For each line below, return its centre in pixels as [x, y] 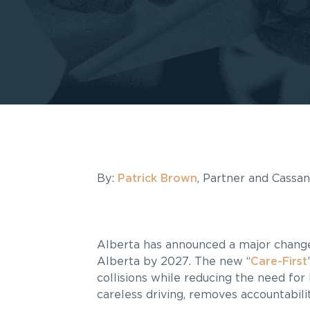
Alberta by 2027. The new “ [173, 262]
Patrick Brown [157, 179]
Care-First [279, 262]
